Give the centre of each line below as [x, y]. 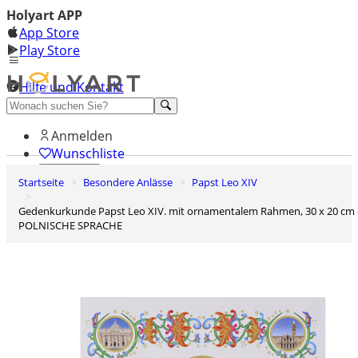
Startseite [44, 182]
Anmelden [82, 135]
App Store [49, 33]
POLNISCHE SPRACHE [70, 225]
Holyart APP [44, 15]
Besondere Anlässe [131, 182]
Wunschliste [88, 153]
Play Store [50, 50]
